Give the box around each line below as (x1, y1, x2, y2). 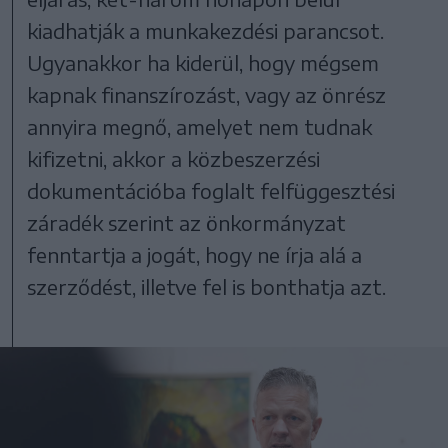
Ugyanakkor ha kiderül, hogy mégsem (27, 49, 380, 75)
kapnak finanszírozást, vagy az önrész (27, 81, 387, 107)
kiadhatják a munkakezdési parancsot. (27, 17, 385, 43)
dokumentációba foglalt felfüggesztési (27, 177, 396, 203)
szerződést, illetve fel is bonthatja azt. (27, 273, 387, 299)
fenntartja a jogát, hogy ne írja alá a (27, 241, 363, 267)
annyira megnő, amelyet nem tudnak (27, 113, 373, 139)
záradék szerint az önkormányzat (27, 209, 347, 235)
